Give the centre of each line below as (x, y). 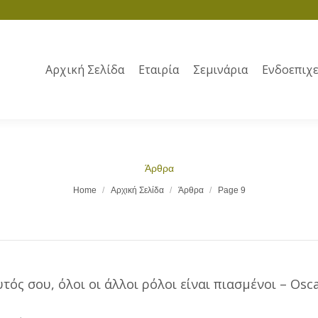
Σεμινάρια (220, 70)
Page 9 (231, 190)
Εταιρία (159, 70)
